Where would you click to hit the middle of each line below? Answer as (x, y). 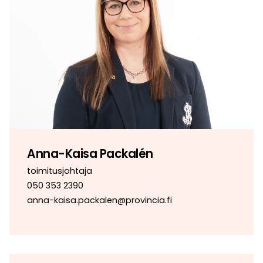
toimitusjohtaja (60, 171)
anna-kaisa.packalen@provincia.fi (100, 200)
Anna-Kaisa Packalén (90, 154)
